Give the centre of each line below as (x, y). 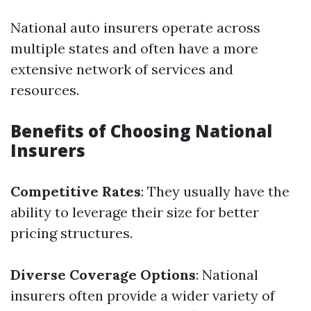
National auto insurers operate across (135, 27)
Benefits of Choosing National (141, 131)
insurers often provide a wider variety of (143, 295)
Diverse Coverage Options (103, 275)
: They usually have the (215, 191)
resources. (45, 90)
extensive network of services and (122, 69)
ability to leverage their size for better (135, 212)
